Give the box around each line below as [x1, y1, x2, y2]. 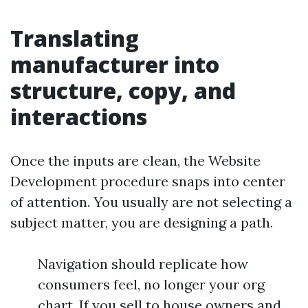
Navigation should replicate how [38, 255, 248, 272]
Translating [10, 23, 139, 53]
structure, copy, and [10, 76, 236, 105]
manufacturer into [10, 49, 219, 79]
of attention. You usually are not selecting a [10, 193, 292, 210]
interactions [10, 102, 147, 131]
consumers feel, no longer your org [38, 276, 265, 293]
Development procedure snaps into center [10, 173, 285, 190]
